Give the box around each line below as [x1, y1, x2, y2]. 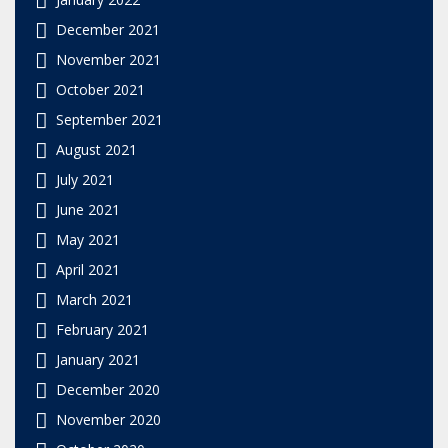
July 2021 [56, 169, 114, 189]
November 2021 [56, 49, 161, 69]
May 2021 [56, 229, 120, 249]
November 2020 [56, 409, 161, 429]
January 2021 [56, 349, 140, 369]
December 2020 [56, 379, 160, 399]
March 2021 [56, 289, 133, 309]
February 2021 [56, 319, 149, 339]
